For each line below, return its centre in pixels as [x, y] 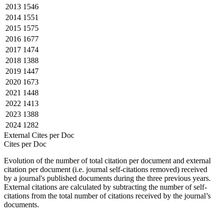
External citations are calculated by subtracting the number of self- [105, 187]
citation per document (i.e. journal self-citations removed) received [106, 169]
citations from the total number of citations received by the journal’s [107, 196]
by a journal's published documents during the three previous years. [107, 178]
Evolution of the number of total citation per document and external [107, 160]
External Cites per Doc [43, 135]
